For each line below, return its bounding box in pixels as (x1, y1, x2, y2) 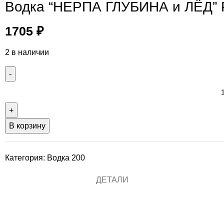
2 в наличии (5, 48, 49, 56)
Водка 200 (47, 153, 85, 162)
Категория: (5, 153, 45, 162)
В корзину (9, 121, 45, 130)
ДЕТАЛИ (95, 175, 128, 184)
